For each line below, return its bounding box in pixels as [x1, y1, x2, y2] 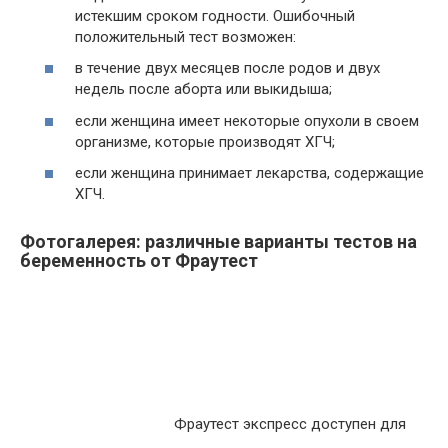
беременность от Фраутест [20, 250, 258, 271]
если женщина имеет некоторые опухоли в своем [75, 111, 419, 130]
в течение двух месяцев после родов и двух [75, 59, 380, 77]
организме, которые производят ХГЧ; [75, 132, 335, 151]
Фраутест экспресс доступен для [170, 415, 406, 433]
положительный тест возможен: [75, 27, 296, 46]
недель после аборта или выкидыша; [75, 80, 332, 98]
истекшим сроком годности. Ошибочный [75, 6, 355, 25]
